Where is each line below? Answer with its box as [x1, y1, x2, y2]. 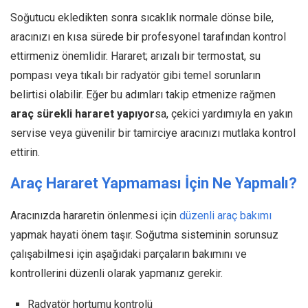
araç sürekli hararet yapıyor [10, 107, 155, 120]
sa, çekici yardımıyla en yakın [155, 107, 293, 120]
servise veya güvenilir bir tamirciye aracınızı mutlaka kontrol [10, 126, 296, 140]
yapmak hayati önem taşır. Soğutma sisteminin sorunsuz [10, 228, 278, 241]
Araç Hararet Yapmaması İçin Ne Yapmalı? [10, 174, 297, 192]
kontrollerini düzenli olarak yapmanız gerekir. [10, 266, 223, 280]
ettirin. [10, 145, 40, 159]
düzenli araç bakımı [179, 208, 272, 222]
